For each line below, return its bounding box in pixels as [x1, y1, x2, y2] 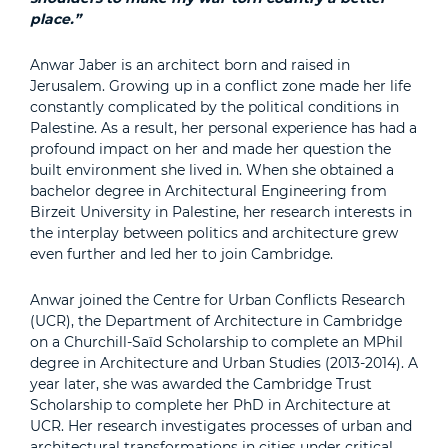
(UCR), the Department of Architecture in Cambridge [30, 311, 402, 330]
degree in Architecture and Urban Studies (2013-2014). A [30, 353, 418, 372]
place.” [30, 9, 81, 28]
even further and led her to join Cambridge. [30, 244, 333, 263]
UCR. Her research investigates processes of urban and [30, 416, 412, 435]
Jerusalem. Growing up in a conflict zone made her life [30, 76, 411, 95]
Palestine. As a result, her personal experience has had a [30, 118, 417, 137]
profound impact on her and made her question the [30, 139, 391, 158]
